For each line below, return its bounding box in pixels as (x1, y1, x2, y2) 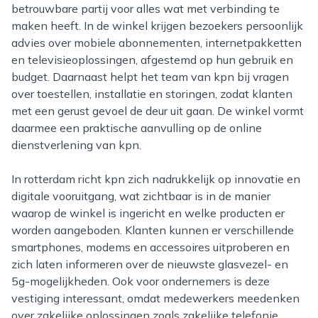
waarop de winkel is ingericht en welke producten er (11, 206, 285, 220)
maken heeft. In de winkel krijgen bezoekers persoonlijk (11, 18, 303, 33)
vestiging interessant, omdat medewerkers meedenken (11, 291, 300, 305)
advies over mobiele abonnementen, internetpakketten (11, 35, 302, 50)
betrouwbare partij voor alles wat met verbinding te (11, 1, 280, 16)
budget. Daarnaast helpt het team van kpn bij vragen (11, 70, 289, 84)
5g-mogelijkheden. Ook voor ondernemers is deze (11, 274, 270, 288)
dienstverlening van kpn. (11, 138, 141, 152)
